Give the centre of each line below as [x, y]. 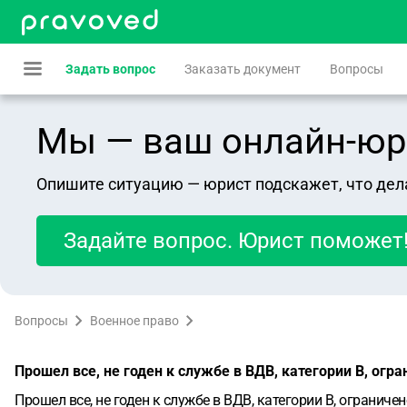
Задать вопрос [110, 69]
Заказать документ [243, 69]
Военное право [134, 321]
